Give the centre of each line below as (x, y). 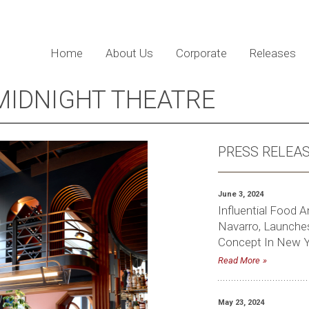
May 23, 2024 (241, 302)
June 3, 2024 (240, 194)
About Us (129, 53)
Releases (272, 53)
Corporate (201, 53)
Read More (239, 260)
